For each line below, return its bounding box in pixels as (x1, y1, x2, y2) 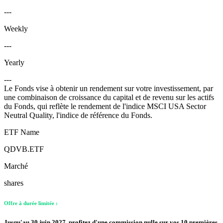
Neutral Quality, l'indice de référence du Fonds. (4, 111, 152, 120)
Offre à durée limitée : (4, 200, 58, 207)
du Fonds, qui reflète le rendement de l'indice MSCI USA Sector (4, 102, 206, 111)
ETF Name (4, 128, 39, 137)
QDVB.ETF (4, 145, 44, 154)
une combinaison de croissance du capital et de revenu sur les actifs (4, 93, 214, 102)
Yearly (4, 58, 24, 67)
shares (4, 179, 23, 188)
